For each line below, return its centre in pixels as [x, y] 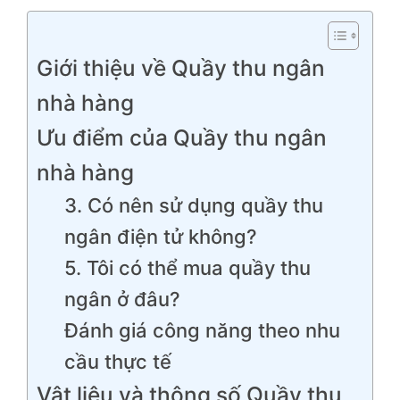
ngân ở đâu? [122, 299]
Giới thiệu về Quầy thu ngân [181, 67]
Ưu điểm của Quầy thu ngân [182, 137]
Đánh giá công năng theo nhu [202, 330]
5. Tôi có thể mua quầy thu [187, 267]
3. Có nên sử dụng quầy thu [193, 205]
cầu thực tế [117, 361]
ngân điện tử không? [160, 236]
